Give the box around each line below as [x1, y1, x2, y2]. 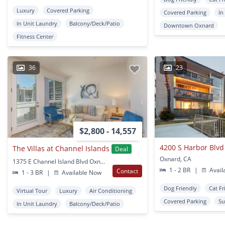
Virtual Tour [17, 186, 47, 194]
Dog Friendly [164, 184, 197, 192]
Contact [117, 166, 139, 175]
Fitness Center [17, 32, 53, 40]
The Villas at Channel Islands [13, 144, 109, 154]
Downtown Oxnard [164, 21, 214, 29]
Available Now [60, 168, 102, 177]
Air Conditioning [89, 186, 132, 194]
